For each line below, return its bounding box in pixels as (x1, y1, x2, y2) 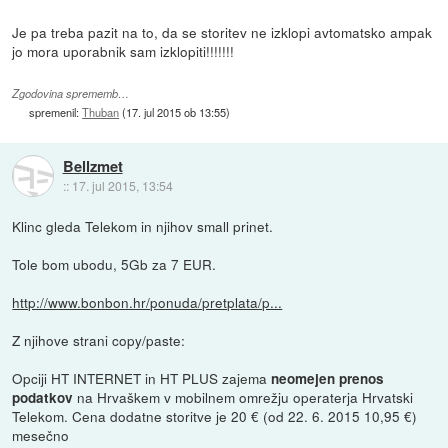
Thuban (82, 103, 120, 120)
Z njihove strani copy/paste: (12, 329, 186, 350)
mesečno (12, 424, 70, 445)
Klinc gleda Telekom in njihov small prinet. (12, 215, 274, 236)
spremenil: (29, 103, 83, 120)
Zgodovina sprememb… (12, 85, 130, 101)
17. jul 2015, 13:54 (71, 176, 173, 194)
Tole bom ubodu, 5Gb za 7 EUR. (12, 253, 217, 274)
